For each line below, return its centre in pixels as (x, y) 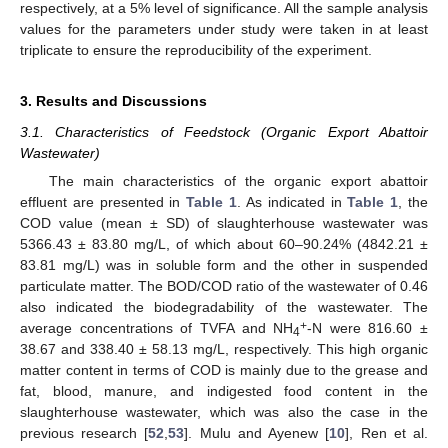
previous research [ (84, 433)
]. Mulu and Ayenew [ (257, 433)
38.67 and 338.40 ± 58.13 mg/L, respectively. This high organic (224, 349)
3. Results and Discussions (113, 101)
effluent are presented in (103, 202)
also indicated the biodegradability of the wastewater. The (224, 307)
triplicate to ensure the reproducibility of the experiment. (196, 50)
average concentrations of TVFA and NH (157, 328)
